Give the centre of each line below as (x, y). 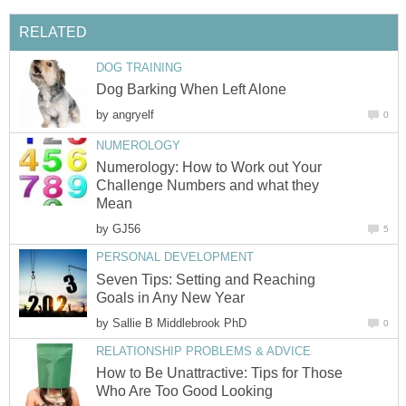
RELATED (53, 32)
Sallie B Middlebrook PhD (179, 323)
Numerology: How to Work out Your (209, 168)
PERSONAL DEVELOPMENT (175, 257)
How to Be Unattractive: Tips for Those (219, 372)
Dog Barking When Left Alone (191, 90)
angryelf (133, 115)
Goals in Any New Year (170, 297)
